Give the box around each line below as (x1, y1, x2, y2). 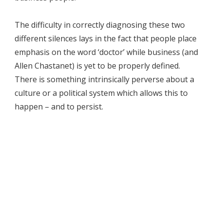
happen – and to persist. (15, 101, 103, 112)
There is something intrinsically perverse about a (15, 74, 194, 85)
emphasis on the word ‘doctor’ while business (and (15, 47, 198, 57)
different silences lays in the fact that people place (15, 33, 197, 44)
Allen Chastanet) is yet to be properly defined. (15, 60, 180, 71)
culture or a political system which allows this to (15, 88, 188, 98)
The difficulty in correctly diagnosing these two (15, 19, 185, 30)
